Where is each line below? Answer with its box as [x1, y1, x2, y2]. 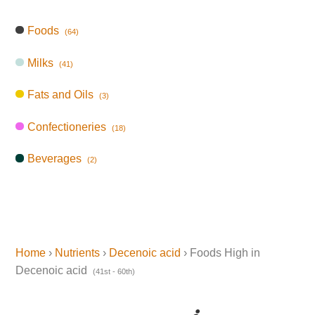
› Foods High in [181, 247, 261, 259]
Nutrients [55, 247, 101, 259]
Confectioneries [27, 120, 107, 133]
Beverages [27, 153, 82, 165]
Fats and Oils [27, 89, 94, 101]
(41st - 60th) [90, 267, 135, 276]
